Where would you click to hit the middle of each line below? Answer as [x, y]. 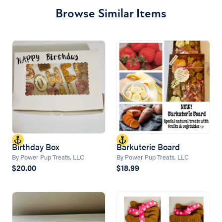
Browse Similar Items [111, 13]
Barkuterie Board [148, 146]
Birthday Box [36, 146]
